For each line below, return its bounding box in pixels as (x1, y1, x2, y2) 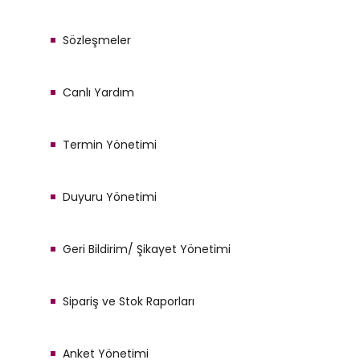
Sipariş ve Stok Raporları (63, 293, 194, 309)
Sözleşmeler (63, 32, 131, 48)
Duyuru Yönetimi (63, 189, 157, 205)
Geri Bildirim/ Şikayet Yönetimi (63, 241, 231, 257)
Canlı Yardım (63, 84, 134, 100)
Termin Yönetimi (63, 137, 157, 153)
